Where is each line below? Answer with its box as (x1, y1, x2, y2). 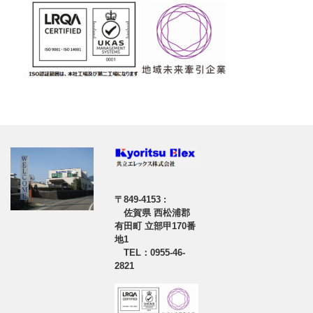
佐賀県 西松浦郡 (115, 207, 191, 218)
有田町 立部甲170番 (115, 220, 196, 231)
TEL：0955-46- (115, 247, 186, 258)
